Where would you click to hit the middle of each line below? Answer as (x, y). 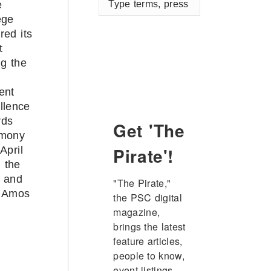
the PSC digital (148, 197)
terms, (112, 11)
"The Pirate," (142, 183)
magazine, (137, 212)
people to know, (149, 255)
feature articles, (148, 241)
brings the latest (149, 226)
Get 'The (149, 130)
